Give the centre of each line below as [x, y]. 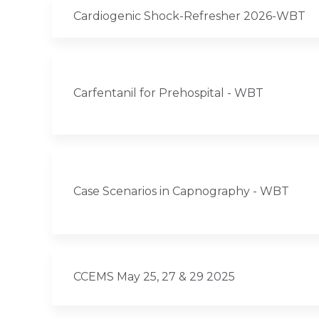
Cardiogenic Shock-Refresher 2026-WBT [189, 16]
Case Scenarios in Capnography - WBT [181, 192]
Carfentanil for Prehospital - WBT [168, 93]
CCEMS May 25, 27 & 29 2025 [154, 277]
